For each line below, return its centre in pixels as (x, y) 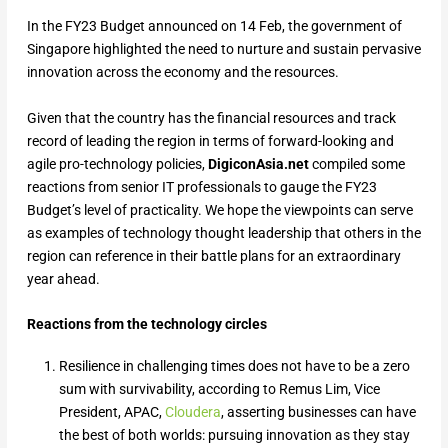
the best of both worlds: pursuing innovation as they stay (234, 435)
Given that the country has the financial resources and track (211, 117)
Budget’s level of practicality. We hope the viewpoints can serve (219, 209)
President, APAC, (111, 412)
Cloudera (192, 412)
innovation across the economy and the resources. (182, 72)
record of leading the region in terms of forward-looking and (210, 140)
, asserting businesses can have (318, 412)
